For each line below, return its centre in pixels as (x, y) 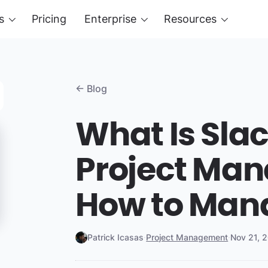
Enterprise (110, 19)
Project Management (187, 237)
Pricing (49, 19)
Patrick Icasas (116, 237)
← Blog (92, 89)
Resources (190, 19)
